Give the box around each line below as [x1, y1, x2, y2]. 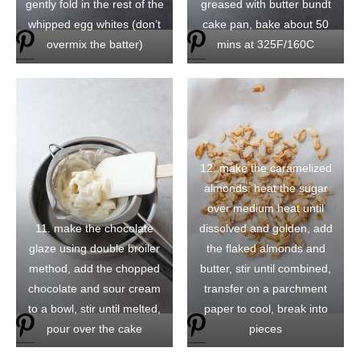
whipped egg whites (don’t [28, 18, 161, 31]
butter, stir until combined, [200, 261, 331, 275]
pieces [249, 321, 282, 335]
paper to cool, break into [203, 301, 328, 315]
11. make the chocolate [35, 221, 153, 235]
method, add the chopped [29, 261, 160, 275]
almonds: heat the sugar [203, 181, 328, 194]
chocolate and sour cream [28, 281, 161, 295]
